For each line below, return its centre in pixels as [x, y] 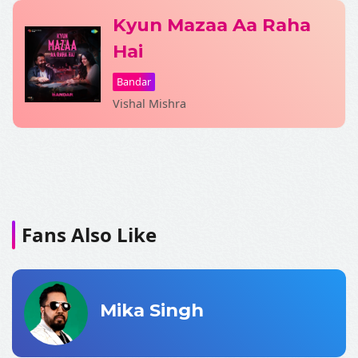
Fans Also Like [89, 235]
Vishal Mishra [149, 103]
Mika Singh [152, 310]
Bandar [134, 82]
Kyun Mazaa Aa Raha [212, 25]
